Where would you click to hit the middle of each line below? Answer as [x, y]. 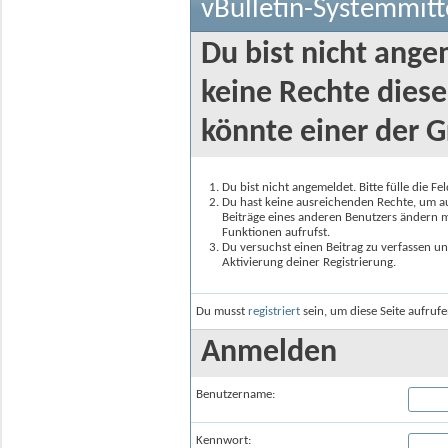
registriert [274, 311]
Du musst [222, 311]
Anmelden [269, 353]
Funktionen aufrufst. [276, 232]
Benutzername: [235, 394]
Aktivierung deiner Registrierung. [309, 262]
